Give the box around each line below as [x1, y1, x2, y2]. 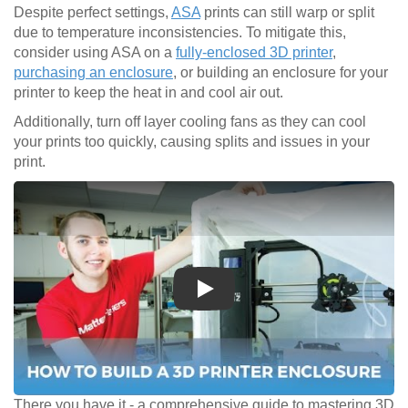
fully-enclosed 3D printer [176, 45, 332, 61]
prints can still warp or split [200, 5, 374, 21]
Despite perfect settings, [14, 5, 171, 21]
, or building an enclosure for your [173, 65, 388, 81]
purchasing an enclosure [14, 65, 173, 81]
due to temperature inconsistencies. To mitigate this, [14, 25, 346, 41]
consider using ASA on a [14, 45, 176, 61]
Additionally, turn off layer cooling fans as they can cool [14, 114, 366, 130]
